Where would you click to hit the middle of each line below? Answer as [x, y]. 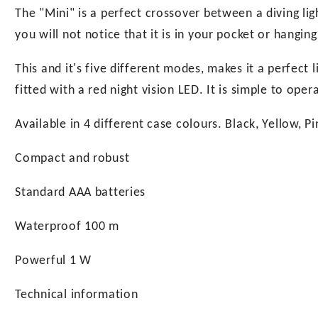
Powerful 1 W [53, 261]
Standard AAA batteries [81, 193]
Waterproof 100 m [67, 227]
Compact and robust [72, 159]
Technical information [77, 295]
